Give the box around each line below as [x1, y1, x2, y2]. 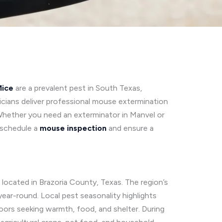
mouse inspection [40, 123, 107, 133]
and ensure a [107, 123, 154, 133]
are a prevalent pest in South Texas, [13, 83, 142, 93]
